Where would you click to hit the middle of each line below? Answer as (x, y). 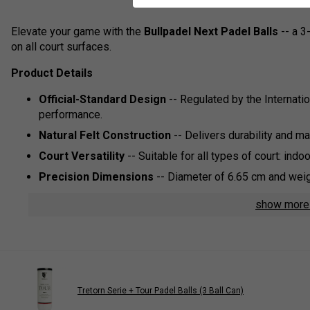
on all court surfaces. (61, 47)
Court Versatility (82, 156)
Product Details (52, 73)
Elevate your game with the (77, 32)
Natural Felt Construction (105, 136)
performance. (71, 115)
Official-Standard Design (102, 100)
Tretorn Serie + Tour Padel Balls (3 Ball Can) (161, 290)
